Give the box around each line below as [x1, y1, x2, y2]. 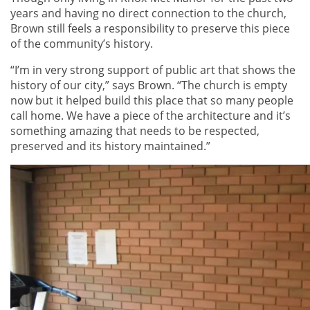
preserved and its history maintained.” [10, 138, 210, 154]
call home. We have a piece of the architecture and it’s [10, 108, 291, 124]
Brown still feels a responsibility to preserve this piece [10, 21, 290, 37]
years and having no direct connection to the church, [10, 6, 286, 21]
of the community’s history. [10, 36, 153, 52]
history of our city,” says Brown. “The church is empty [10, 77, 287, 93]
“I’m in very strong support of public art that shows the [10, 62, 295, 78]
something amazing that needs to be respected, [10, 123, 259, 139]
